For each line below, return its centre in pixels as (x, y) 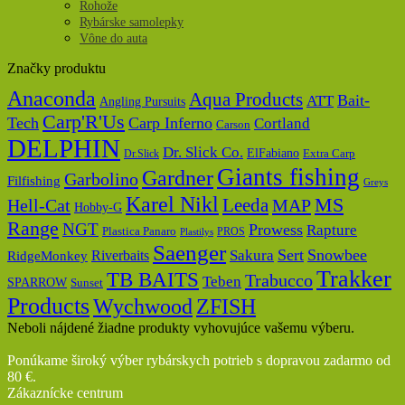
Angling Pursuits (142, 102)
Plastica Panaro (139, 231)
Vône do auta (113, 38)
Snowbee (337, 255)
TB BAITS (153, 280)
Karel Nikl (172, 204)
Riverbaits (120, 255)
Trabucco (279, 280)
